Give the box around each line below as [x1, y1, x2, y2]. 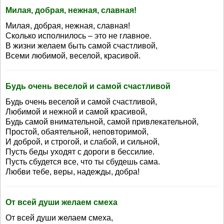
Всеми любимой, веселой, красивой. [5, 51, 140, 60]
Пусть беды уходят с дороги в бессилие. [5, 147, 154, 156]
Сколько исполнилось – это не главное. [5, 31, 151, 40]
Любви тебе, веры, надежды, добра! [5, 167, 139, 176]
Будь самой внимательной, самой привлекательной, [5, 117, 198, 126]
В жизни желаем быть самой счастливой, [5, 41, 157, 50]
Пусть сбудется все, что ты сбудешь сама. [5, 157, 160, 166]
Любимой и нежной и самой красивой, [5, 107, 147, 116]
